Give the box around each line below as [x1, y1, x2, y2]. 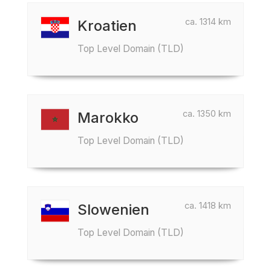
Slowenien [77, 201, 149, 218]
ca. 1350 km [183, 108, 231, 119]
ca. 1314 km [185, 16, 231, 27]
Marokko [77, 109, 139, 126]
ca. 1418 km [184, 200, 231, 211]
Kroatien [77, 17, 137, 34]
